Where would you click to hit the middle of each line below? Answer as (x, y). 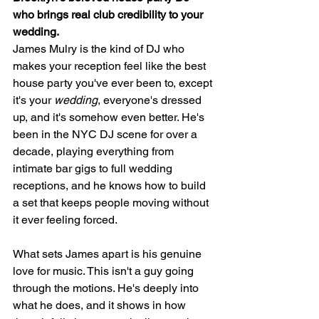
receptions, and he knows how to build (111, 185)
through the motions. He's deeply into (107, 288)
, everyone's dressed (151, 100)
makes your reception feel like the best (111, 66)
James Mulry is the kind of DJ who (100, 48)
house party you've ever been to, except (114, 83)
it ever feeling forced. (65, 219)
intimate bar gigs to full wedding (94, 168)
